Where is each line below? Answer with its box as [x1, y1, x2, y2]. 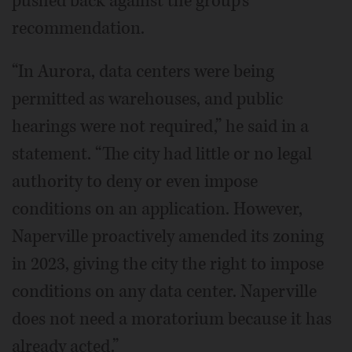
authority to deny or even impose [12, 170, 258, 193]
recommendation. [12, 16, 145, 40]
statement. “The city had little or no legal [12, 142, 312, 166]
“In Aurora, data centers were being [12, 60, 274, 83]
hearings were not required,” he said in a [12, 115, 309, 138]
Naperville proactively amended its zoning [12, 225, 324, 248]
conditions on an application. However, [12, 197, 302, 221]
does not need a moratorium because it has [12, 307, 332, 331]
